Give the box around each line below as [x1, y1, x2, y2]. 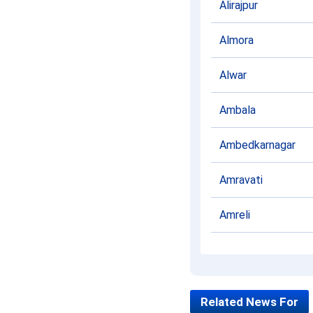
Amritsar [219, 243, 261, 256]
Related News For [201, 295, 298, 309]
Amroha [219, 278, 256, 291]
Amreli [219, 208, 250, 221]
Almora [219, 34, 254, 47]
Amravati [219, 173, 263, 187]
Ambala [219, 103, 256, 117]
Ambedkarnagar [219, 138, 296, 152]
